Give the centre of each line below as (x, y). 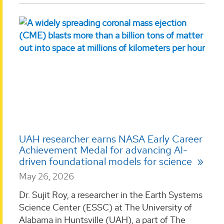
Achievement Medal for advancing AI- (103, 150)
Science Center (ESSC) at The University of (105, 207)
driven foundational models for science (107, 161)
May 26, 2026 (46, 176)
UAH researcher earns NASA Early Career (111, 139)
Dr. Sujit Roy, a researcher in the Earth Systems (111, 195)
